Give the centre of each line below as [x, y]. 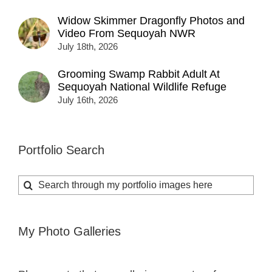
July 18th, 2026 [88, 46]
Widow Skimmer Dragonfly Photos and [151, 21]
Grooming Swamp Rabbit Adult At [139, 74]
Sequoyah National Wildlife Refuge [142, 87]
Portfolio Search [61, 150]
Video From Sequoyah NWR [127, 33]
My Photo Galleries [70, 231]
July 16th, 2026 [88, 100]
